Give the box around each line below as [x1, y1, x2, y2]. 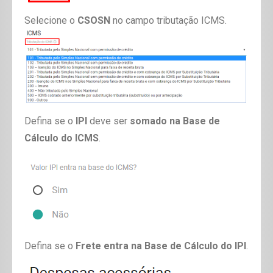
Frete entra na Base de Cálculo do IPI [76, 240, 246, 252]
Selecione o [24, 15, 77, 27]
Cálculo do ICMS [24, 132, 99, 144]
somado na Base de [130, 115, 220, 127]
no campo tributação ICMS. [110, 15, 227, 27]
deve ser [87, 115, 130, 127]
